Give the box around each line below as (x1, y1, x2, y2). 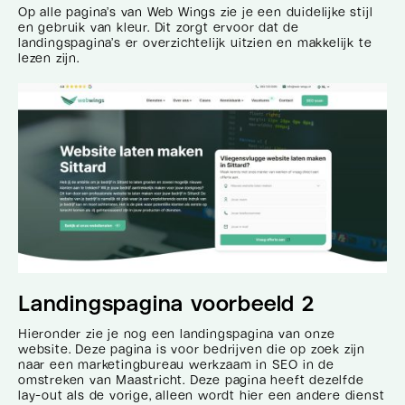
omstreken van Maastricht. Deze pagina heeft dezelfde (18, 372, 364, 387)
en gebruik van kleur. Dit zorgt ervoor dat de (18, 19, 299, 34)
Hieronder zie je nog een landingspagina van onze (18, 325, 335, 341)
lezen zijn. (18, 50, 80, 65)
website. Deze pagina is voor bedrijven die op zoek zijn (18, 341, 365, 356)
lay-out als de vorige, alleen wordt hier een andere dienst (18, 387, 385, 402)
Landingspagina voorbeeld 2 (18, 291, 315, 316)
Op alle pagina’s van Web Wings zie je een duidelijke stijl (18, 4, 373, 19)
